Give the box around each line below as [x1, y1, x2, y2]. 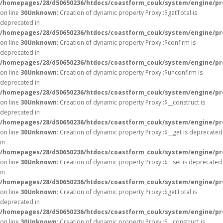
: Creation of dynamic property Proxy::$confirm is [57, 38, 196, 47]
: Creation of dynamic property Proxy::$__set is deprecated [57, 158, 222, 166]
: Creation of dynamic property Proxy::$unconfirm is [57, 68, 203, 77]
